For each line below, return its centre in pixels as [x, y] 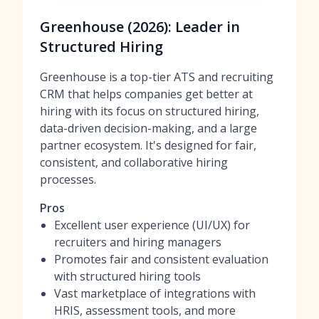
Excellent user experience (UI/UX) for [152, 225]
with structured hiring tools [127, 276]
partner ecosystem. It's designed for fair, [148, 145]
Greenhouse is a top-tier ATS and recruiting [157, 77]
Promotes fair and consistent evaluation [161, 259]
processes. [68, 179]
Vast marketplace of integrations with [155, 293]
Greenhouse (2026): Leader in [140, 27]
